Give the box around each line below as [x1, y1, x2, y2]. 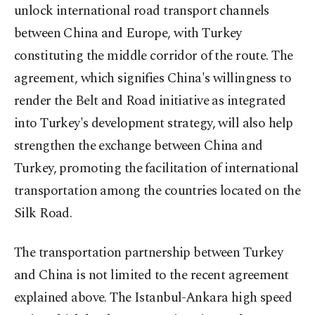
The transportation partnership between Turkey [14, 243, 283, 263]
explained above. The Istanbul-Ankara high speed [14, 288, 292, 308]
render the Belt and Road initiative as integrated [14, 91, 286, 111]
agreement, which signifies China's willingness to [14, 68, 292, 89]
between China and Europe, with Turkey [14, 23, 242, 44]
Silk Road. [14, 203, 72, 224]
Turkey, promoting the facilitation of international [14, 158, 299, 179]
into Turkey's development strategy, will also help [14, 113, 293, 134]
